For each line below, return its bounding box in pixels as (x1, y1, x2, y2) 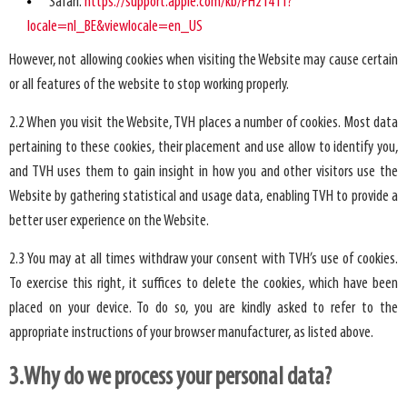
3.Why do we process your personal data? (9, 365, 332, 392)
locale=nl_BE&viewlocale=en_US (27, 18, 203, 36)
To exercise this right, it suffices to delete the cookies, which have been (9, 275, 398, 293)
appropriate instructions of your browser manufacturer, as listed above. (9, 324, 373, 342)
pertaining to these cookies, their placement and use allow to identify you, (9, 139, 398, 157)
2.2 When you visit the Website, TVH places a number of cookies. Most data (9, 114, 398, 133)
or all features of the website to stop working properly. (9, 76, 289, 94)
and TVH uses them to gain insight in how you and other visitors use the (9, 164, 398, 182)
